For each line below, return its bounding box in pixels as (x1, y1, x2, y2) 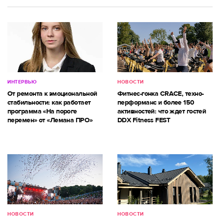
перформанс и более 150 (117, 98, 194, 107)
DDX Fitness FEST (117, 115, 170, 124)
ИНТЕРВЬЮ (7, 79, 36, 85)
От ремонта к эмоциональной (7, 89, 97, 98)
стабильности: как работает (7, 98, 91, 107)
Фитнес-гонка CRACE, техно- (117, 89, 204, 98)
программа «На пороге (7, 107, 77, 115)
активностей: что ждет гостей (117, 107, 206, 115)
